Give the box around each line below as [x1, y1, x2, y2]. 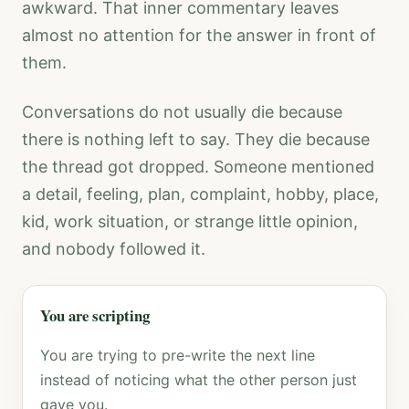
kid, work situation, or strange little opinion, [22, 212, 358, 231]
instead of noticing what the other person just [40, 371, 358, 390]
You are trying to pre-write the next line [40, 346, 316, 365]
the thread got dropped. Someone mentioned [22, 157, 374, 176]
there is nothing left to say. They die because [22, 130, 370, 149]
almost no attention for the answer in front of [22, 26, 376, 45]
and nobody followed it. [22, 239, 205, 258]
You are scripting [40, 304, 151, 328]
